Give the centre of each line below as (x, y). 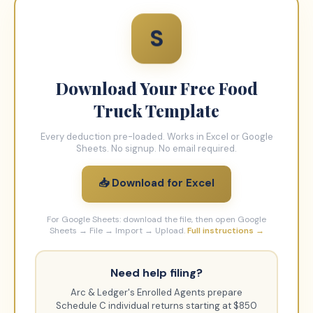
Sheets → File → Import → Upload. (117, 231)
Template (181, 110)
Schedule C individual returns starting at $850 (156, 306)
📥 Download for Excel (156, 183)
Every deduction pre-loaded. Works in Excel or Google (156, 137)
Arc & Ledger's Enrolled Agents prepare (156, 292)
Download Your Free (137, 88)
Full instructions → (225, 231)
